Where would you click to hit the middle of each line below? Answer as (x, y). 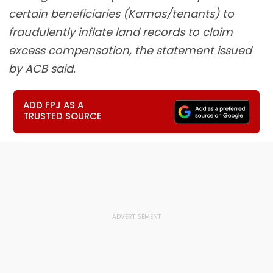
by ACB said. (42, 69)
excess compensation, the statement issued (130, 50)
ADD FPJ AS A (54, 105)
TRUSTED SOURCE (63, 116)
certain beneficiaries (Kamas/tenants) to (121, 14)
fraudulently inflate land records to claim (121, 32)
